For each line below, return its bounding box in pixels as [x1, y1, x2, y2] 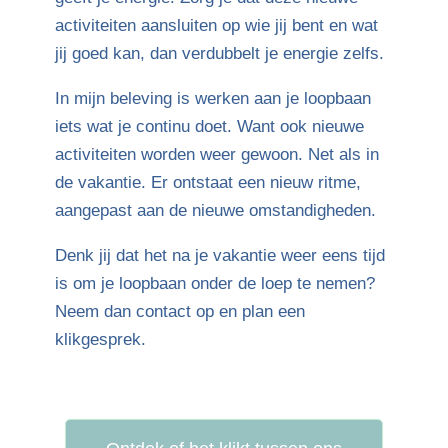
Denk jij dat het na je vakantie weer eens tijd [54, 246, 385, 265]
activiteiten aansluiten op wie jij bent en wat [54, 16, 378, 35]
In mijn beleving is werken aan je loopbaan [54, 89, 371, 108]
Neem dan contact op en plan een [54, 302, 305, 321]
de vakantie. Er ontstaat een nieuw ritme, [54, 173, 361, 192]
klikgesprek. [54, 330, 146, 349]
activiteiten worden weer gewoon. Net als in [54, 145, 379, 164]
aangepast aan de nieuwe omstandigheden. [54, 201, 376, 220]
